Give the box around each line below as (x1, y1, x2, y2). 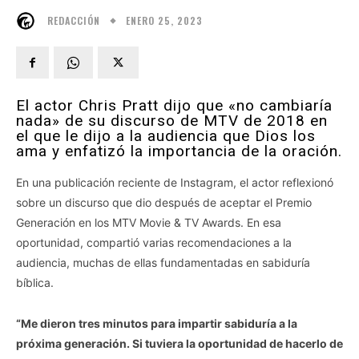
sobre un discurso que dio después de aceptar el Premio (16, 196, 312, 210)
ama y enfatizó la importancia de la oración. (16, 142, 342, 161)
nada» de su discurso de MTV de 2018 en (16, 111, 328, 131)
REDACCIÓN (47, 14, 100, 28)
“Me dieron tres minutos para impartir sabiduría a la (16, 317, 297, 331)
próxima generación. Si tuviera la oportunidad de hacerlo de (16, 337, 343, 351)
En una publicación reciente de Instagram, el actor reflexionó (16, 175, 333, 190)
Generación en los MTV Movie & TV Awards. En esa (16, 216, 281, 230)
